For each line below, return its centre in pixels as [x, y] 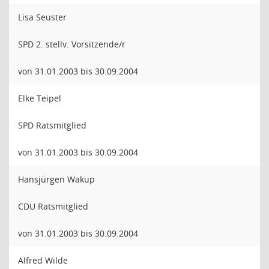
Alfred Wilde [43, 260]
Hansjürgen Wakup [56, 179]
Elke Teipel [40, 98]
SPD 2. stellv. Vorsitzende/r [72, 44]
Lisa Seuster [42, 17]
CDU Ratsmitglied [53, 206]
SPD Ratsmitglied [52, 125]
